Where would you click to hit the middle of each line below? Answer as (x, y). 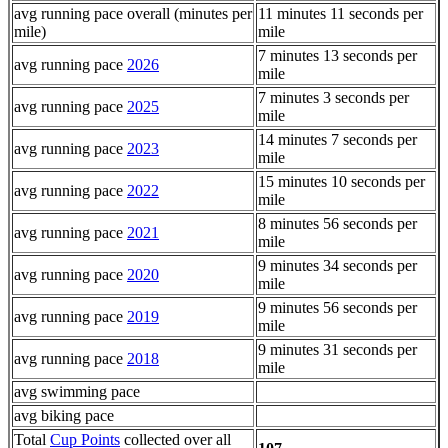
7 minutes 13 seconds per (337, 55)
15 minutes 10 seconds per (341, 181)
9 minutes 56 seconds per (337, 307)
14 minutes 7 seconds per (337, 139)
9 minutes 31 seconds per (337, 349)
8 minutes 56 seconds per (337, 223)
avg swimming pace (77, 391)
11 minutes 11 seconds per (340, 13)
